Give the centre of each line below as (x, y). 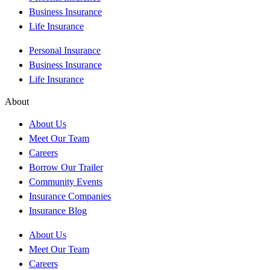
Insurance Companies (70, 196)
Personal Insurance (65, 50)
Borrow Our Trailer (66, 167)
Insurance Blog (58, 210)
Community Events (66, 181)
